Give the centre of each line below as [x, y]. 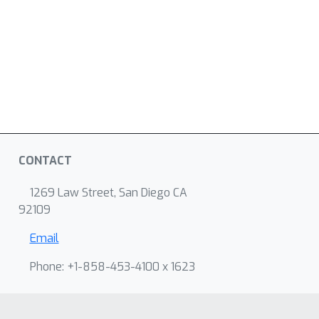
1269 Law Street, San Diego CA [108, 193]
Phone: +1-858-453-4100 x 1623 [112, 267]
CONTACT [45, 161]
